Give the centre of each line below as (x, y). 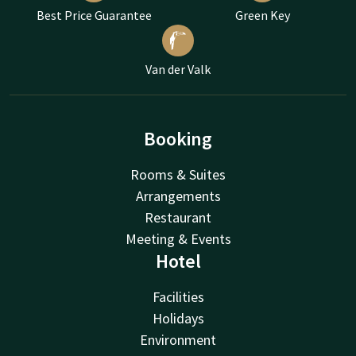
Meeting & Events (178, 238)
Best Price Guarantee (94, 15)
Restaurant (178, 217)
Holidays (178, 318)
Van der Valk (178, 69)
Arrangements (178, 195)
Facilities (178, 296)
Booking (178, 138)
